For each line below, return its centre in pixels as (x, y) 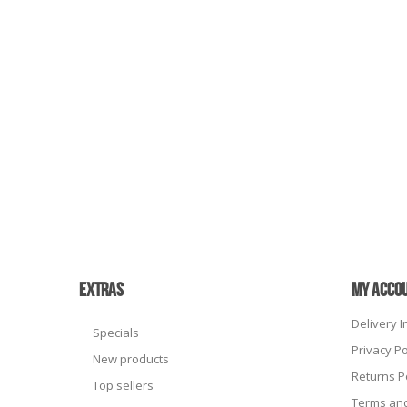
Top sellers (123, 385)
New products (131, 359)
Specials (116, 333)
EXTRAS (101, 290)
